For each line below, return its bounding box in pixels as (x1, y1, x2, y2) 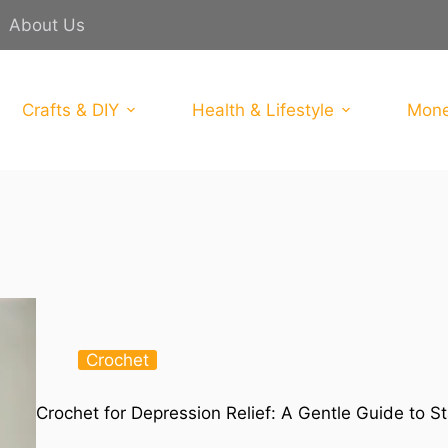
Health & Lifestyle (192, 100, 335, 120)
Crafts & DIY (22, 100, 120, 120)
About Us (9, 15, 85, 35)
